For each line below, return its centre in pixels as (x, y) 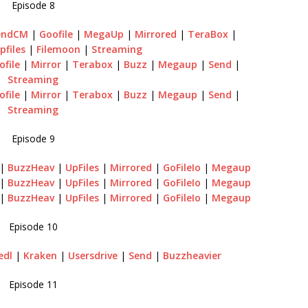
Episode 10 (33, 226)
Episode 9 (33, 138)
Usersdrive (93, 255)
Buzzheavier (192, 255)
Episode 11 (33, 284)
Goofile (56, 34)
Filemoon (59, 49)
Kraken (41, 255)
